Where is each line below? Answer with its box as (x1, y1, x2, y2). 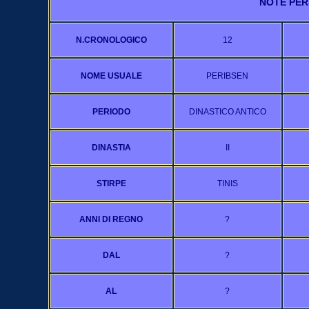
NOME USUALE (80, 71, 142, 81)
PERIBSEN (206, 71, 248, 81)
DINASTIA (91, 143, 131, 152)
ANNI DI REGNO (79, 215, 143, 224)
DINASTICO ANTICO (188, 107, 266, 117)
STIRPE (96, 179, 126, 188)
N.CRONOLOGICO (75, 35, 147, 45)
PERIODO (92, 107, 130, 117)
